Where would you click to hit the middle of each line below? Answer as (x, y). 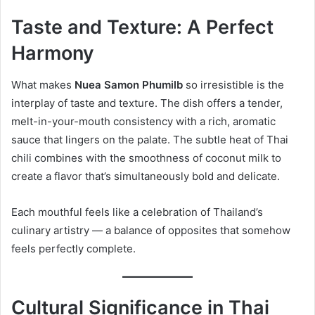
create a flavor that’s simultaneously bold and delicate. (146, 176)
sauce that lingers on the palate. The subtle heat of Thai (150, 139)
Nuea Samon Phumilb (129, 84)
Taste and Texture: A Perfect (142, 27)
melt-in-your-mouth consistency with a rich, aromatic (143, 121)
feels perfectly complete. (73, 248)
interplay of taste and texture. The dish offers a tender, (147, 103)
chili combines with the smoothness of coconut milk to (146, 157)
